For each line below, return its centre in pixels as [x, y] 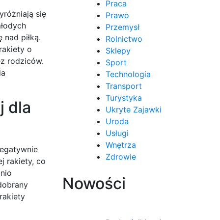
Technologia [128, 74]
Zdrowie [121, 156]
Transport [124, 86]
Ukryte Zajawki [134, 109]
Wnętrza [121, 145]
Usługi [117, 133]
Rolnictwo [124, 39]
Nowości [94, 183]
